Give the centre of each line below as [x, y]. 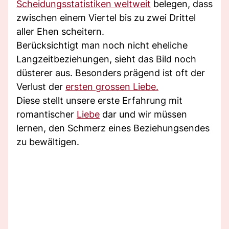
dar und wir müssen [143, 114]
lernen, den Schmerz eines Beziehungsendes [113, 128]
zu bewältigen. [48, 142]
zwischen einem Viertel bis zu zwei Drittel [106, 17]
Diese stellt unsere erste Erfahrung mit [99, 100]
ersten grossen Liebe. [112, 86]
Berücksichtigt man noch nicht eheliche [102, 45]
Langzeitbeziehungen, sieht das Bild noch [106, 59]
